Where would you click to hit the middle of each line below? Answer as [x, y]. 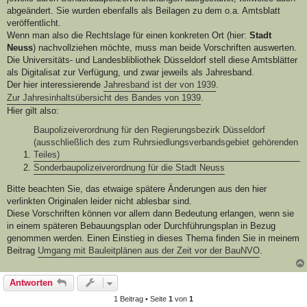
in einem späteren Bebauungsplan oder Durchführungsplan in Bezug [141, 226]
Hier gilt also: [33, 111]
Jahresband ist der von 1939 [160, 85]
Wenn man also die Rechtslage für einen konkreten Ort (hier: [128, 36]
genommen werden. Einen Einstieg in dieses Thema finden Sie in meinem [153, 238]
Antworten [31, 283]
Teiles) [47, 155]
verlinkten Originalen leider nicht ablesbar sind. [99, 201]
